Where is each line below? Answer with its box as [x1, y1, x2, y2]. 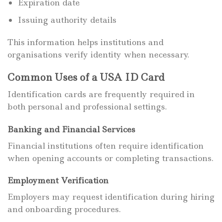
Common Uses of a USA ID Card [7, 71, 165, 84]
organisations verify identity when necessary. [7, 49, 189, 60]
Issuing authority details [17, 14, 116, 25]
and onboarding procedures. [7, 204, 121, 215]
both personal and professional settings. [7, 101, 167, 112]
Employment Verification [7, 175, 109, 186]
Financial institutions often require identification [7, 140, 204, 151]
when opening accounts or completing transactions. [7, 152, 214, 164]
